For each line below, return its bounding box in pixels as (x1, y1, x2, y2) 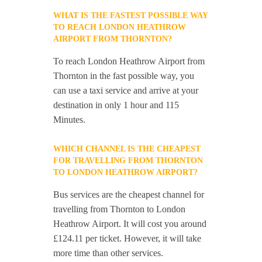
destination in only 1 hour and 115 (53, 100, 180, 110)
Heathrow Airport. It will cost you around (53, 219, 207, 229)
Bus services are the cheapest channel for (53, 189, 205, 199)
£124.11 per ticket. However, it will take (53, 233, 202, 243)
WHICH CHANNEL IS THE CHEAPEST (53, 144, 201, 153)
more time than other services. (53, 248, 164, 258)
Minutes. (53, 115, 86, 125)
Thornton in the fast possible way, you (53, 71, 195, 81)
